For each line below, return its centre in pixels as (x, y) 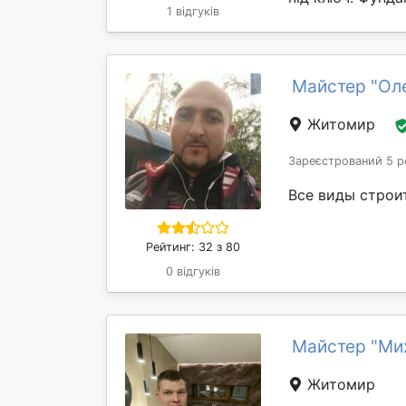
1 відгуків (193, 11)
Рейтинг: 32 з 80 (193, 247)
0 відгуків (193, 271)
